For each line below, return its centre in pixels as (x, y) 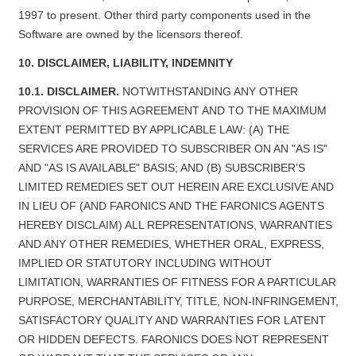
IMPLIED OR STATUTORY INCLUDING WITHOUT (145, 263)
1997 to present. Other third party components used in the (164, 15)
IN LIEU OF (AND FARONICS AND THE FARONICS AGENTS (171, 206)
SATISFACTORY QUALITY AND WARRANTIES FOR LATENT (172, 320)
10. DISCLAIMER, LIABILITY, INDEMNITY (125, 63)
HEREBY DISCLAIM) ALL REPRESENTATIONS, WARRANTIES (175, 225)
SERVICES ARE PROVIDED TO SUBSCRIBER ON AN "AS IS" (172, 149)
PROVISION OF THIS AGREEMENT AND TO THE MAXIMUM (172, 110)
